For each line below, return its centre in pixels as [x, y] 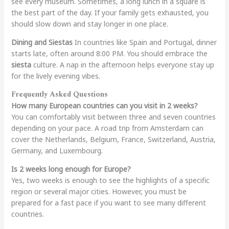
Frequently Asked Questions [59, 94]
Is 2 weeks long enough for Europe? [71, 169]
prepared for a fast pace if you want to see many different [108, 202]
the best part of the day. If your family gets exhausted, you [110, 12]
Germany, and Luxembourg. [57, 150]
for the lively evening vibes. [55, 76]
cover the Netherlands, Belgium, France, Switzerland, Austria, [113, 139]
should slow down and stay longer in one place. [89, 24]
